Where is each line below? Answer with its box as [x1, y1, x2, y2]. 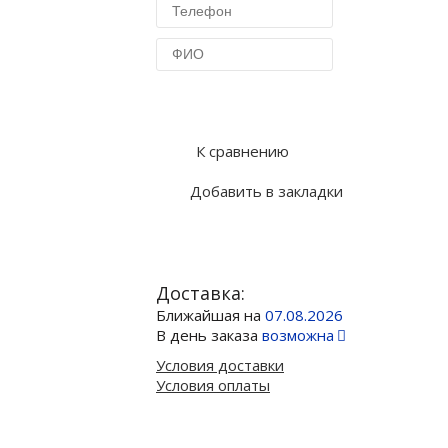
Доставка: [156, 281, 245, 305]
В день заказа [156, 325, 262, 345]
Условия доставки [156, 355, 284, 375]
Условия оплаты [156, 375, 270, 395]
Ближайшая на [156, 305, 265, 325]
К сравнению [196, 141, 289, 161]
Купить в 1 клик [172, 91, 315, 115]
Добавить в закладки [190, 181, 343, 201]
